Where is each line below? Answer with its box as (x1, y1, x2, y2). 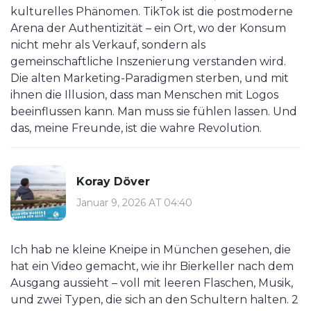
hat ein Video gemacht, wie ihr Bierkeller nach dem (10, 260, 294, 274)
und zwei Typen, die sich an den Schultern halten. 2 (10, 293, 299, 307)
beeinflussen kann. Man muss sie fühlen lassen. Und (10, 105, 297, 119)
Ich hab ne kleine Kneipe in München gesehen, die (10, 243, 291, 257)
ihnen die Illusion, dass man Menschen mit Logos (10, 88, 278, 102)
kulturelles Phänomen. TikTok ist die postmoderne (10, 5, 293, 19)
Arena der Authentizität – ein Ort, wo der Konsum (10, 22, 286, 35)
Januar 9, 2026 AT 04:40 (76, 196, 192, 209)
